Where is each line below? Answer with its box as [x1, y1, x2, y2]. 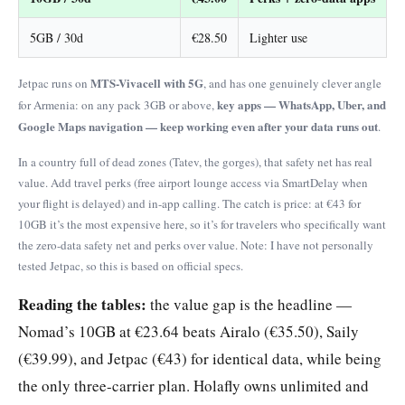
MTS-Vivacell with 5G [90, 73, 203, 91]
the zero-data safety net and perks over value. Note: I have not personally [18, 236, 373, 253]
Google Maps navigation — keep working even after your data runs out [18, 117, 378, 135]
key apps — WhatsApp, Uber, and [217, 95, 386, 113]
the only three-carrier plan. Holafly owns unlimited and [18, 374, 369, 396]
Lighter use [250, 28, 307, 46]
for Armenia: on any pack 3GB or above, [18, 96, 217, 113]
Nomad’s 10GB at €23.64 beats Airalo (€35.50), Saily [18, 320, 359, 342]
